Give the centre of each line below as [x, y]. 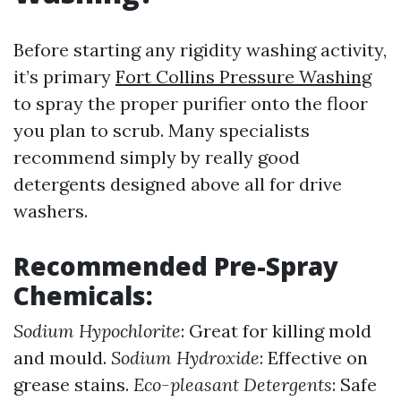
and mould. [62, 358]
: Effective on [314, 358]
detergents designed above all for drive [178, 184]
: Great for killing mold [276, 331]
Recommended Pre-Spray [176, 266]
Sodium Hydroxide [185, 358]
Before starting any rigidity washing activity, [200, 50]
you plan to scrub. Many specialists [162, 130]
